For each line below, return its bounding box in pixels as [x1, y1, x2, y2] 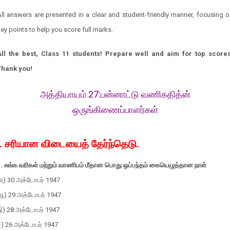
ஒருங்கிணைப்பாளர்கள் [72, 104, 158, 115]
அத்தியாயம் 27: [40, 89, 101, 100]
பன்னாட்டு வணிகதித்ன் [100, 89, 190, 100]
